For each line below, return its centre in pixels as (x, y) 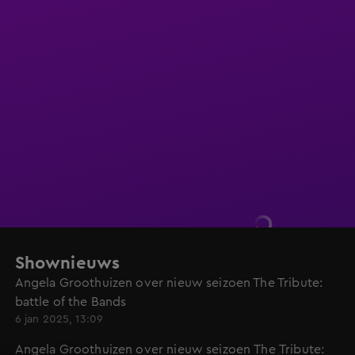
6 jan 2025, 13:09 (59, 319)
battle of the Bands (71, 302)
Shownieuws (67, 263)
